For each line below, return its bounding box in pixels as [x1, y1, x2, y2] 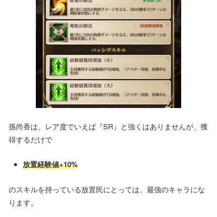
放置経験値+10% [23, 158, 78, 170]
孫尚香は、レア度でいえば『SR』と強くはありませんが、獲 [9, 121, 208, 131]
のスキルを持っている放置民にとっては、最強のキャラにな [9, 184, 205, 194]
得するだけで [9, 134, 53, 144]
